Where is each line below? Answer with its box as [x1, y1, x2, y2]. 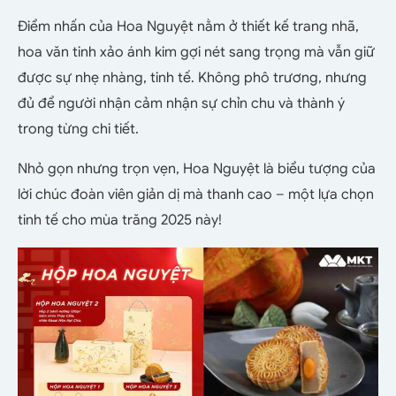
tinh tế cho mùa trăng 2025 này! [18, 210, 222, 229]
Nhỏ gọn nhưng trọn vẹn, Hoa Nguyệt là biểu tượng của [18, 159, 376, 178]
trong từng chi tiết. [18, 119, 139, 138]
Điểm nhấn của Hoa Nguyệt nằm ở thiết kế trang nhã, [18, 17, 359, 35]
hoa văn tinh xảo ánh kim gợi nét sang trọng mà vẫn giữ [18, 42, 375, 61]
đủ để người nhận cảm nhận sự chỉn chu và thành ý [18, 94, 345, 112]
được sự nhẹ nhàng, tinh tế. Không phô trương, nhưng [18, 68, 367, 87]
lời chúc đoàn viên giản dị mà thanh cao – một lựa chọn [18, 185, 374, 203]
